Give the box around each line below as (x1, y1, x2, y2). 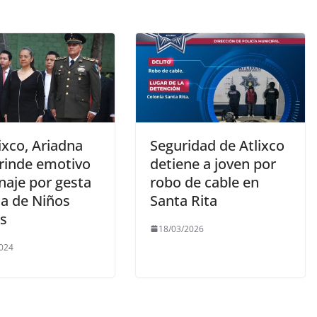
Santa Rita (150, 190, 217, 210)
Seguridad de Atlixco (150, 135, 284, 155)
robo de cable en (150, 172, 259, 192)
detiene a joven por (150, 154, 276, 173)
